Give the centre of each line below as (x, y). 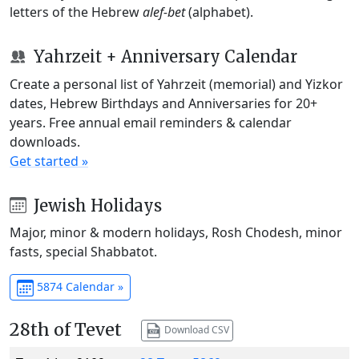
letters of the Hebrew (76, 12)
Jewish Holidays (95, 205)
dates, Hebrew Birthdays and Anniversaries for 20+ (163, 103)
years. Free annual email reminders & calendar (151, 122)
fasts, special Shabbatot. (83, 252)
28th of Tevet (66, 330)
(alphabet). (219, 12)
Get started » (49, 161)
